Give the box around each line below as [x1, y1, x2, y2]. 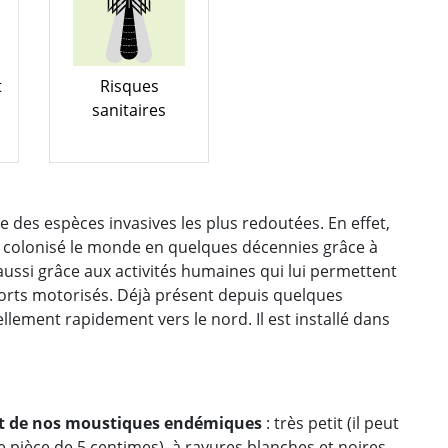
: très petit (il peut [262, 411, 399, 434]
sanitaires [92, 98, 166, 121]
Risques [99, 74, 159, 97]
